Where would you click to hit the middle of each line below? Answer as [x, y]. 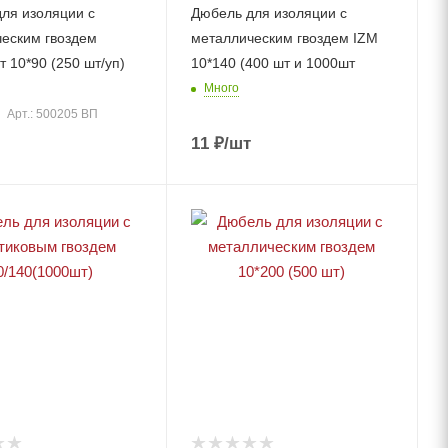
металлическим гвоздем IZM [284, 37]
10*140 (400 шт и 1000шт [272, 62]
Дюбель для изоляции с [268, 12]
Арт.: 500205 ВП [52, 113]
